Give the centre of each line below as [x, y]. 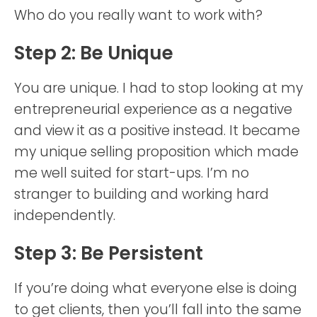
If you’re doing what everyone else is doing [156, 288]
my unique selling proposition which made [156, 151]
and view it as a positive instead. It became [157, 130]
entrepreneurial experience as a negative [153, 109]
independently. [65, 215]
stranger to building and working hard [142, 194]
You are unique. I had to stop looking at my [158, 88]
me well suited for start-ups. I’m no [132, 173]
